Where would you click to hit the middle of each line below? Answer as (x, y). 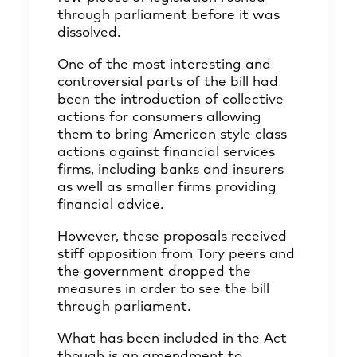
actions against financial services (166, 153)
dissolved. (89, 33)
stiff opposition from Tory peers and (176, 255)
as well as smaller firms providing (167, 188)
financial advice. (110, 205)
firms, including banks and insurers (171, 170)
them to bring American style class (172, 135)
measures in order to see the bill (163, 290)
